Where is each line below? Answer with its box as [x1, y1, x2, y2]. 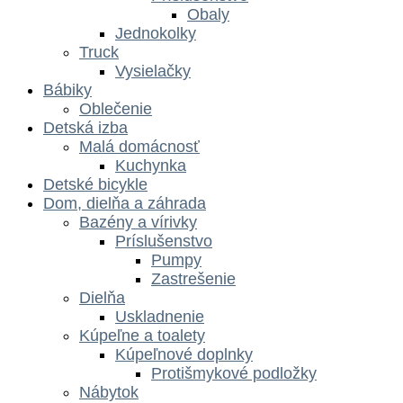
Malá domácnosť [79, 137, 200, 156]
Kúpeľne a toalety [79, 326, 205, 345]
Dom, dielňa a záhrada [43, 193, 206, 212]
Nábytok [79, 382, 139, 401]
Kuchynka [115, 156, 186, 175]
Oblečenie [79, 99, 152, 118]
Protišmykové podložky [151, 363, 317, 382]
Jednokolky [115, 23, 196, 42]
